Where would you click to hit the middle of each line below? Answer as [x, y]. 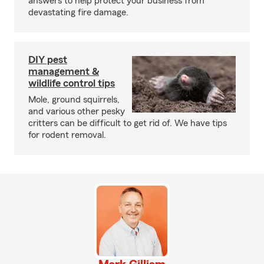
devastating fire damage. [78, 12]
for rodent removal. [67, 135]
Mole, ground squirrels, [74, 99]
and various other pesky [77, 111]
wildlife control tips [72, 83]
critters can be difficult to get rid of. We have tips [128, 123]
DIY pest [48, 59]
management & [64, 71]
